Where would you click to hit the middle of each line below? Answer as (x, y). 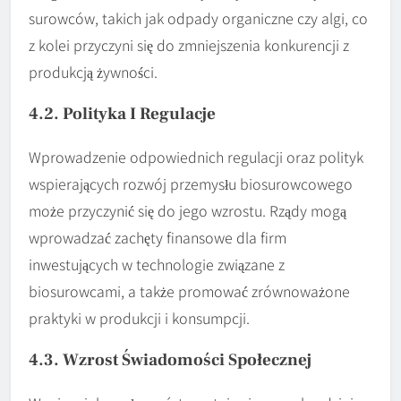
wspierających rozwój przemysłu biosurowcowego (191, 183)
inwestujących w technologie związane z (157, 264)
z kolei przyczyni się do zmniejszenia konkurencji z (189, 44)
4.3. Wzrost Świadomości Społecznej (170, 359)
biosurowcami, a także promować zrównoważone (189, 290)
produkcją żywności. (93, 71)
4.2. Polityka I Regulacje (122, 113)
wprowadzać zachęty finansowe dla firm (158, 237)
